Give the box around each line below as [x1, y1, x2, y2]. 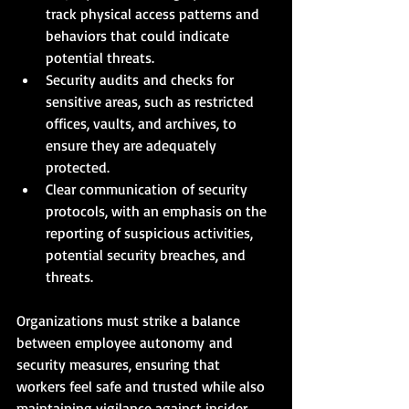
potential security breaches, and [46, 245, 249, 264]
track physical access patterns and [46, 4, 263, 23]
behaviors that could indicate [46, 26, 233, 45]
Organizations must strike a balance [16, 310, 244, 330]
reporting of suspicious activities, [46, 223, 257, 242]
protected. [46, 157, 110, 176]
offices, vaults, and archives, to [46, 113, 240, 132]
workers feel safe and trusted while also [16, 376, 268, 395]
